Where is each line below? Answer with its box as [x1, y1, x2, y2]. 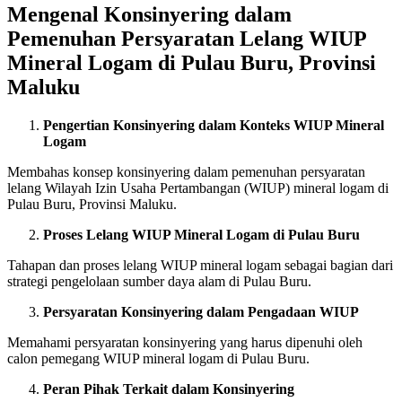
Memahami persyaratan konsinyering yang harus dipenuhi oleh [7, 334, 363, 350]
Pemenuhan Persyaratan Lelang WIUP [7, 26, 366, 50]
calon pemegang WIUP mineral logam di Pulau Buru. [7, 350, 310, 366]
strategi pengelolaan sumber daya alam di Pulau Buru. [7, 273, 311, 289]
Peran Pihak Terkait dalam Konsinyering [43, 380, 294, 397]
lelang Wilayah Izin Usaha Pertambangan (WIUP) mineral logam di [7, 179, 389, 196]
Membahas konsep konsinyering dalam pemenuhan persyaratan [7, 163, 365, 179]
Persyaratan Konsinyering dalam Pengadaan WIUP [43, 303, 359, 319]
